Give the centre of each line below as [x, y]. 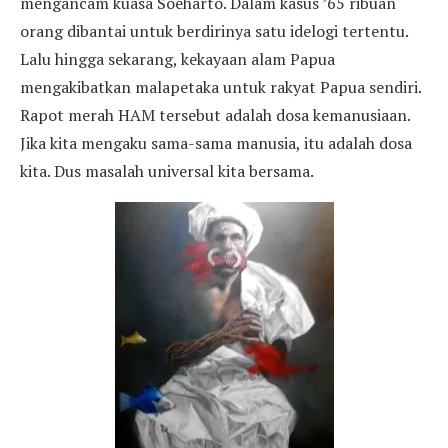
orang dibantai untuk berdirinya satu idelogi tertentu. [214, 30]
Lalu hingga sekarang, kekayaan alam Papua [177, 58]
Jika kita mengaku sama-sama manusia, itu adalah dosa [216, 142]
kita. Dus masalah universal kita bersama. [167, 170]
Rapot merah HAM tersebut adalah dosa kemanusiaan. [215, 114]
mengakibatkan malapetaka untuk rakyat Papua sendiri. [220, 86]
